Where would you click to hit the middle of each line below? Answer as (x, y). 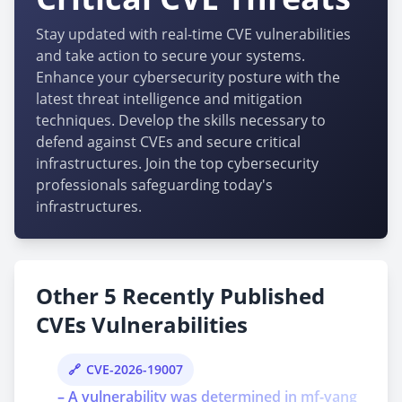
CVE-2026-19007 (135, 369)
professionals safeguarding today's (154, 185)
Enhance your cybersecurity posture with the (188, 77)
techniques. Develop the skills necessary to (181, 120)
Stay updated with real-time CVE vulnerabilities (193, 34)
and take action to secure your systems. (170, 56)
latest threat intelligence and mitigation (169, 99)
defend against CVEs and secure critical (168, 142)
